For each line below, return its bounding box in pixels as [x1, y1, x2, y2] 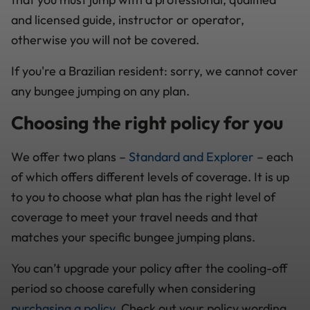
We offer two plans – [11, 148, 129, 165]
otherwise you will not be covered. [11, 31, 199, 48]
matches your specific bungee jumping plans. [11, 228, 255, 245]
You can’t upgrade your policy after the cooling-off [11, 259, 287, 276]
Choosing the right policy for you [11, 110, 283, 134]
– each [254, 148, 293, 165]
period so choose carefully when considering [11, 280, 255, 296]
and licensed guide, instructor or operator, [11, 11, 244, 28]
